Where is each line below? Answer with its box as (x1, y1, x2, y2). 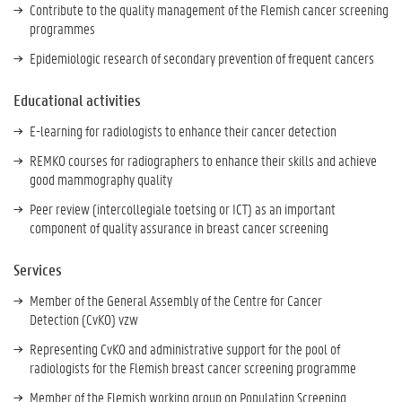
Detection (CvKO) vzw (30, 310, 138, 328)
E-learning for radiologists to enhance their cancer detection (30, 121, 336, 140)
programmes (30, 19, 95, 38)
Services (13, 259, 62, 280)
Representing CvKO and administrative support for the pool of (30, 339, 340, 358)
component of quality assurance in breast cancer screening (30, 218, 328, 237)
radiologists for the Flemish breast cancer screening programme (30, 358, 356, 377)
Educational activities (13, 90, 141, 110)
